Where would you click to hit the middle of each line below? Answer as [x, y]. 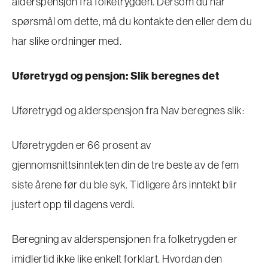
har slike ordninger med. [67, 41]
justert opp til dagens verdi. [74, 204]
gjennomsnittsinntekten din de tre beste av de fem [126, 165]
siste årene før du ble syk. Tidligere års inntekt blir [124, 184]
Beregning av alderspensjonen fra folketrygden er [125, 239]
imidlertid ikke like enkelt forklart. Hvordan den [117, 258]
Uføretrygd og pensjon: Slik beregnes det [115, 75]
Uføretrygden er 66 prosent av [82, 145]
